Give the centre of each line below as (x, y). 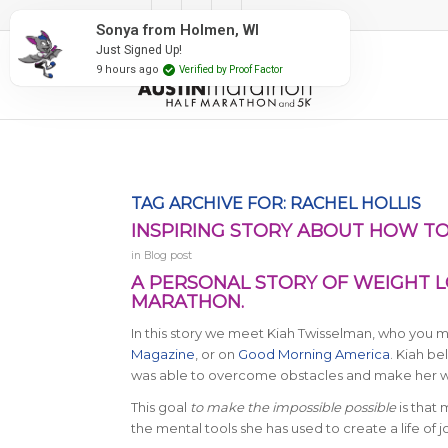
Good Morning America (313, 354)
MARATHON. (187, 302)
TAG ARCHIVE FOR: (210, 203)
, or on (216, 354)
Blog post (167, 255)
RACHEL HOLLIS (355, 203)
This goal (160, 407)
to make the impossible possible (292, 407)
